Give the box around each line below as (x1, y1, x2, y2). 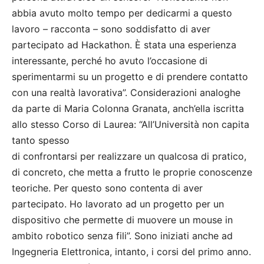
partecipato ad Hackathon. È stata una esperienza (12, 39, 236, 51)
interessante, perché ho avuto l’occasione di (12, 55, 207, 67)
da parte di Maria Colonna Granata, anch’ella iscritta (12, 103, 244, 115)
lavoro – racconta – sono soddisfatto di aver (12, 23, 210, 35)
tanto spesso (12, 134, 70, 147)
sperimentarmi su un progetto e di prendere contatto (12, 71, 248, 83)
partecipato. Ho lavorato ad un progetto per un (12, 198, 224, 210)
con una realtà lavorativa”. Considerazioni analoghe (12, 87, 240, 99)
